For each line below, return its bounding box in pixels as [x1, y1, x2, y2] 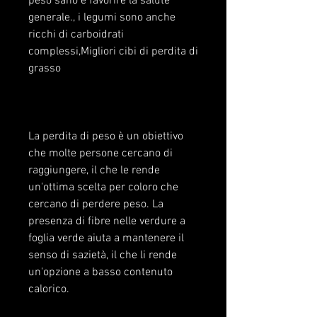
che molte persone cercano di [28, 146, 173, 161]
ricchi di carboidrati [28, 28, 124, 42]
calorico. [28, 282, 69, 297]
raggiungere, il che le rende [28, 163, 160, 178]
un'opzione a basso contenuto [28, 265, 173, 280]
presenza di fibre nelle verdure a [28, 214, 185, 229]
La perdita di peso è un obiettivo [28, 129, 183, 144]
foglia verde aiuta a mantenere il [28, 231, 184, 246]
